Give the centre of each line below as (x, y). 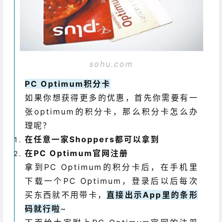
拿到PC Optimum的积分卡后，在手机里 (111, 167)
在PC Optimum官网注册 (77, 153)
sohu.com (111, 64)
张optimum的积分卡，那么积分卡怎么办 (111, 111)
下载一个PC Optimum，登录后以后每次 (111, 181)
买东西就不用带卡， (66, 194)
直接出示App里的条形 (152, 194)
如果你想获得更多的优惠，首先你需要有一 (111, 97)
